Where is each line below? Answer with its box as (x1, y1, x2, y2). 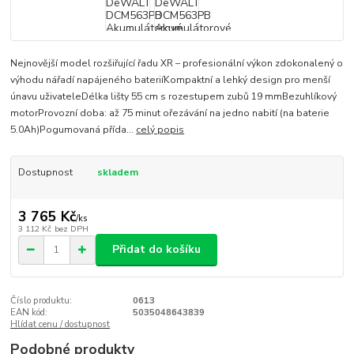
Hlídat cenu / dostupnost (10, 318, 111, 330)
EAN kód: (10, 306, 48, 318)
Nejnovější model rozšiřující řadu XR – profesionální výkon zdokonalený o (10, 56, 344, 70)
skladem (96, 165, 138, 179)
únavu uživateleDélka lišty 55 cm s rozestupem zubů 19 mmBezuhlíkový (10, 89, 337, 103)
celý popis (136, 122, 185, 136)
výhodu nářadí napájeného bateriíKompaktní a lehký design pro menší (10, 73, 331, 86)
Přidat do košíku (112, 242, 201, 258)
